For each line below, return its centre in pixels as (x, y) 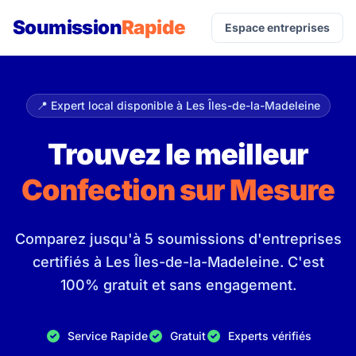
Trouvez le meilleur (178, 154)
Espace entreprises (277, 27)
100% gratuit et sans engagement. (178, 285)
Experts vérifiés (269, 336)
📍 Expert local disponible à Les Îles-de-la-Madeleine (178, 105)
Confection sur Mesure (178, 190)
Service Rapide (107, 336)
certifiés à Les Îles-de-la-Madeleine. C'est (178, 262)
